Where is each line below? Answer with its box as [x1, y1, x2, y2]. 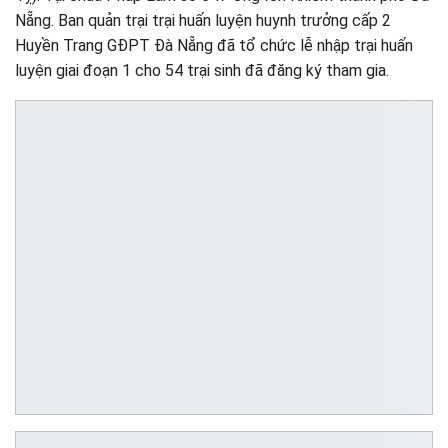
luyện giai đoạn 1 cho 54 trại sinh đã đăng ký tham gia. [15, 60, 389, 80]
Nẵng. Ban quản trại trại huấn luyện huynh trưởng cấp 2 [15, 10, 391, 30]
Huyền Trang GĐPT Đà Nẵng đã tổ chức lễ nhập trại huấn [15, 35, 413, 55]
